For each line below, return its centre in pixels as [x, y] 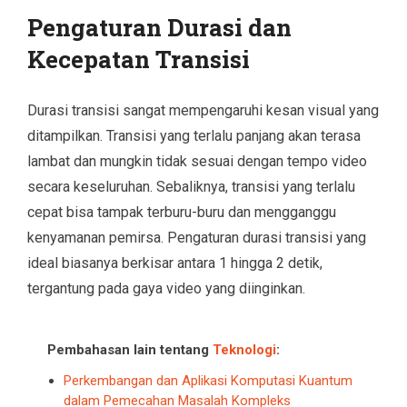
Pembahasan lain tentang [130, 349]
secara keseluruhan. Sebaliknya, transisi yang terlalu [191, 186]
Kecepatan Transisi [139, 59]
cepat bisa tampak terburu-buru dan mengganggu [182, 212]
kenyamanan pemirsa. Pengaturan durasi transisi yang [197, 237]
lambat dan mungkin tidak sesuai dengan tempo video [197, 161]
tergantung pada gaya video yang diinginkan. [166, 288]
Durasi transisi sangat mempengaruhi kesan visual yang [203, 110]
